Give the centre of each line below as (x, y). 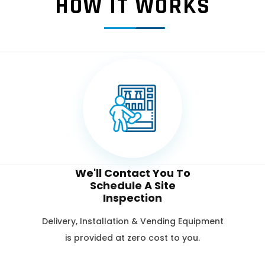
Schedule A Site (132, 185)
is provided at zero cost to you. (132, 237)
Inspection (132, 198)
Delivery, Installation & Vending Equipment (132, 221)
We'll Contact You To (132, 173)
